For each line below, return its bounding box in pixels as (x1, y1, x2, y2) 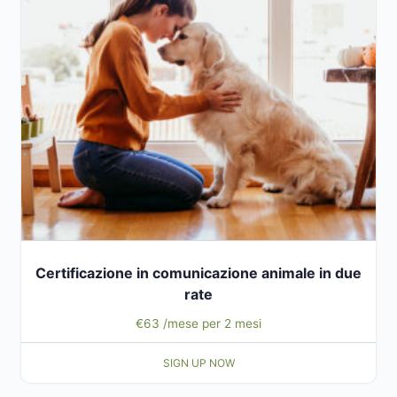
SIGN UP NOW (162, 355, 235, 370)
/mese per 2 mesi (163, 316, 261, 331)
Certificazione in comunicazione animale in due (35, 264, 362, 283)
